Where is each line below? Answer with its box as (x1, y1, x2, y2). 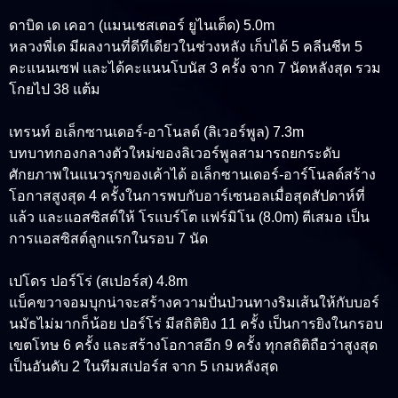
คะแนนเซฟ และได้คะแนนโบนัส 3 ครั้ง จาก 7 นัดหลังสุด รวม (9, 60, 381, 76)
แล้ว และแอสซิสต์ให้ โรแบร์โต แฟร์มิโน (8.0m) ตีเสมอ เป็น (9, 210, 370, 226)
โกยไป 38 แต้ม (9, 82, 100, 98)
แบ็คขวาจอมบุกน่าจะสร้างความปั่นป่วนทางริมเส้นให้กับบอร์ (9, 295, 379, 311)
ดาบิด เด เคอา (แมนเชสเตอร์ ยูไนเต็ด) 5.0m (9, 18, 275, 34)
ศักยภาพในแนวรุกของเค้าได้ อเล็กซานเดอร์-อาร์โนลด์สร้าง (9, 167, 376, 183)
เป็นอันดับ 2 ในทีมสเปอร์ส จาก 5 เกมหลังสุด (9, 359, 278, 375)
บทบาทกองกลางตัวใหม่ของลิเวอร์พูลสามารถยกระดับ (9, 146, 340, 162)
